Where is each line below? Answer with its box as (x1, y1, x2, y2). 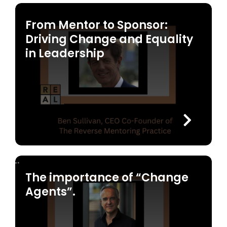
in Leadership (25, 46, 104, 62)
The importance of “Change (25, 169, 188, 185)
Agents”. (25, 183, 75, 200)
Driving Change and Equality (25, 31, 193, 48)
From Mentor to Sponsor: (25, 17, 168, 33)
